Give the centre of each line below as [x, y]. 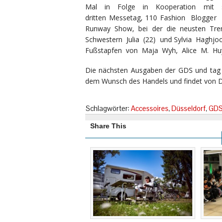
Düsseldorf [189, 108]
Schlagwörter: [108, 108]
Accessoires [150, 108]
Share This [108, 126]
